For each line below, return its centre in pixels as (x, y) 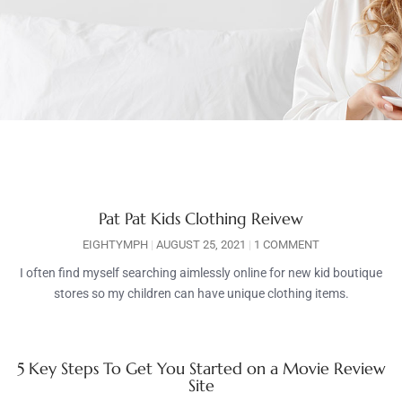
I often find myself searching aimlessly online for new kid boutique (201, 273)
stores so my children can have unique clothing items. (201, 294)
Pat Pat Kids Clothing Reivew (201, 219)
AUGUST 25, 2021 (201, 245)
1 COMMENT (285, 245)
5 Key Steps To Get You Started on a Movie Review (201, 369)
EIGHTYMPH (117, 245)
